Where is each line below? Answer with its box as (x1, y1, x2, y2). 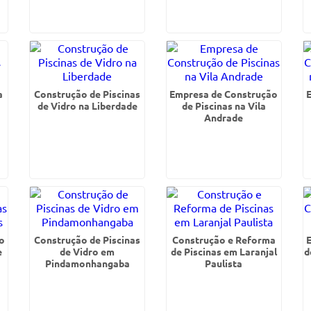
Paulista (205, 257, 243, 269)
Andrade (204, 111, 244, 124)
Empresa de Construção (169, 87, 278, 100)
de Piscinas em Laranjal (170, 245, 277, 258)
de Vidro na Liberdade (37, 99, 137, 112)
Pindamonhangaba (44, 257, 130, 269)
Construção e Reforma (171, 233, 276, 246)
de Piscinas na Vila (181, 99, 266, 112)
